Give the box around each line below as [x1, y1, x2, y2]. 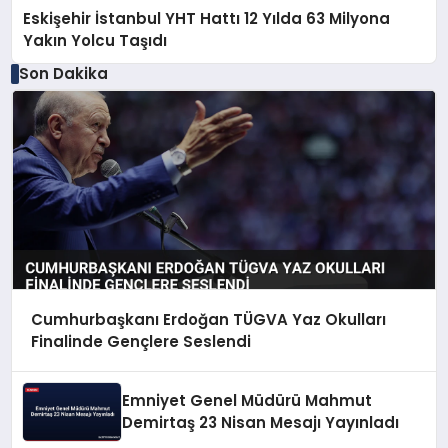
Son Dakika [18, 63, 108, 85]
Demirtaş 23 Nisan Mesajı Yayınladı [122, 412, 400, 434]
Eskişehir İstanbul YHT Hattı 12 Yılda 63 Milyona [23, 8, 391, 30]
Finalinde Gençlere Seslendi [30, 330, 251, 352]
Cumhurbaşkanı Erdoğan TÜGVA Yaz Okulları [30, 308, 386, 330]
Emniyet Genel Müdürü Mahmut [122, 390, 373, 412]
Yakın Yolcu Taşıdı [23, 30, 168, 52]
